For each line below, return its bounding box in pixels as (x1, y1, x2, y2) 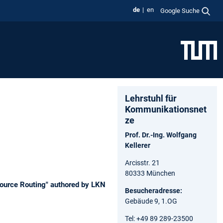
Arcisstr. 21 (125, 158, 160, 167)
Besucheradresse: (125, 186, 182, 195)
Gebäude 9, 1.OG (125, 197, 177, 205)
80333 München (125, 169, 175, 177)
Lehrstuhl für (125, 93, 177, 104)
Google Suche (160, 6, 200, 14)
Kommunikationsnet (125, 104, 207, 114)
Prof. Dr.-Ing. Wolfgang (125, 130, 197, 139)
